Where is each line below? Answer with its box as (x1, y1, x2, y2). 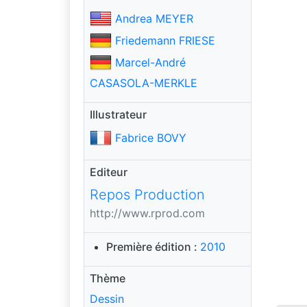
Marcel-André (115, 56, 186, 69)
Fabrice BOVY (115, 130, 186, 145)
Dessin (90, 291, 124, 306)
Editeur (90, 164, 127, 179)
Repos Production (90, 186, 205, 203)
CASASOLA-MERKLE (90, 75, 197, 90)
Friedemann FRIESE (115, 34, 215, 47)
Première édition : (106, 239, 200, 254)
